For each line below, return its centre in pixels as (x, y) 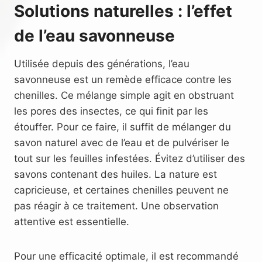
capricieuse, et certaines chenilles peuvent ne (121, 190)
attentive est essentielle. (72, 221)
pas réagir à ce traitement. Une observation (116, 206)
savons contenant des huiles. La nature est (116, 174)
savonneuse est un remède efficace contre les (123, 79)
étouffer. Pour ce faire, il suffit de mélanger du (123, 127)
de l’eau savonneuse (94, 35)
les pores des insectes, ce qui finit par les (111, 111)
